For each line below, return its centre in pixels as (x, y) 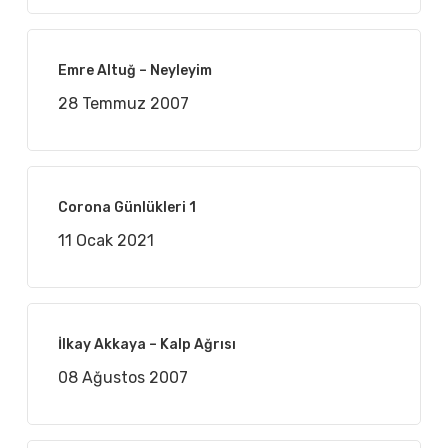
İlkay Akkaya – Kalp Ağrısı (146, 345)
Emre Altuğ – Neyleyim (134, 71)
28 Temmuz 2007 (123, 104)
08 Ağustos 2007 (122, 378)
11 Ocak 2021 (105, 241)
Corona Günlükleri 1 (126, 208)
